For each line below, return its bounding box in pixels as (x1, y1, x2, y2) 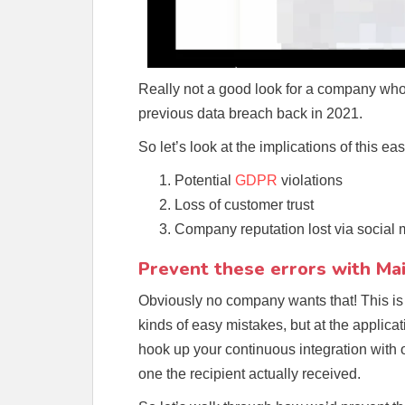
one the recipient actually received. (138, 365, 361, 381)
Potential (174, 172, 235, 188)
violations (278, 172, 343, 188)
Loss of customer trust (174, 196, 314, 212)
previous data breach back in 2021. (138, 105, 366, 121)
